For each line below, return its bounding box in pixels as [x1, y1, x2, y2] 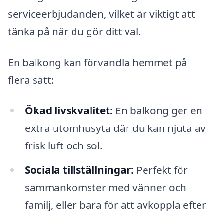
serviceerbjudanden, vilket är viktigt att [8, 6, 195, 20]
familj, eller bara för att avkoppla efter [24, 198, 206, 212]
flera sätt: [8, 73, 54, 87]
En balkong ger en [112, 104, 202, 118]
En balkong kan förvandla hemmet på [8, 55, 187, 69]
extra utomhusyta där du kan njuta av [24, 121, 206, 135]
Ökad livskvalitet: [24, 104, 113, 118]
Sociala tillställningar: [24, 163, 134, 177]
